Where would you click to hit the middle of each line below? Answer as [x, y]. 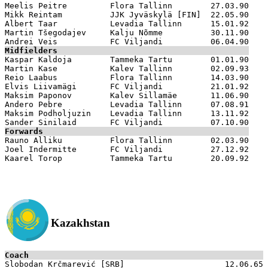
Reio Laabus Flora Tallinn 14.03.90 [127, 77]
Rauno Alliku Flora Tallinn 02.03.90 [127, 140]
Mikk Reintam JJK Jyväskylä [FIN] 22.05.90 [132, 14]
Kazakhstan [80, 223]
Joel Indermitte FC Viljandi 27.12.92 [127, 149]
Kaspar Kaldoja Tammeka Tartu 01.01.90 [127, 59]
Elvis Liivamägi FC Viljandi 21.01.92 [127, 86]
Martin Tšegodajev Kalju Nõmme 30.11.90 [127, 32]
